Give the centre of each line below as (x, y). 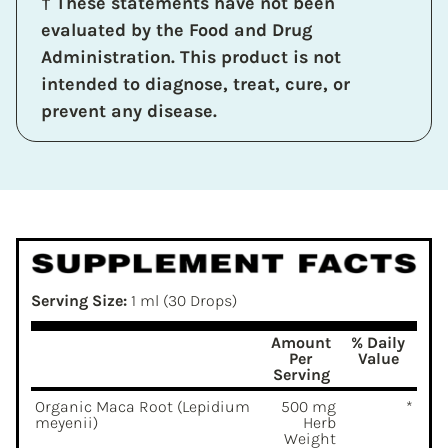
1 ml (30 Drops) (182, 300)
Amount (301, 342)
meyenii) (66, 422)
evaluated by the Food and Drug (176, 29)
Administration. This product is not (191, 56)
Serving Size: (79, 300)
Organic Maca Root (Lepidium (142, 406)
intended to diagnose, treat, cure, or (195, 83)
